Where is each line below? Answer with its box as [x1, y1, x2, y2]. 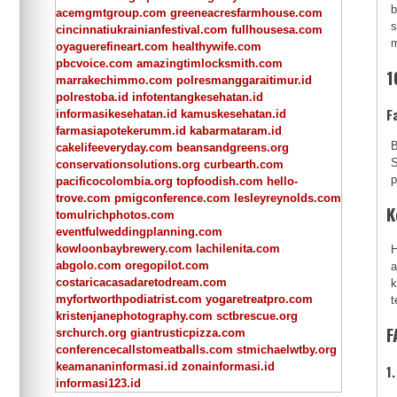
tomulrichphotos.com [56, 207, 175, 222]
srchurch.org [56, 325, 127, 339]
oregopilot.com [125, 258, 209, 272]
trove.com [56, 191, 111, 205]
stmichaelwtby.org [237, 342, 337, 356]
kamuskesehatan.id [181, 106, 286, 121]
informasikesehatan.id [56, 106, 177, 121]
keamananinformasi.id [56, 359, 178, 373]
